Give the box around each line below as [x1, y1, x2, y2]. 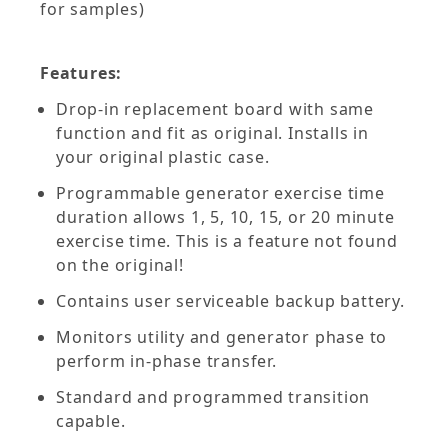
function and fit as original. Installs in [56, 121, 369, 144]
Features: [40, 61, 123, 84]
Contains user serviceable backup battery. [56, 289, 405, 312]
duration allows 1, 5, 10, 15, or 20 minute [56, 205, 395, 228]
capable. [56, 409, 126, 432]
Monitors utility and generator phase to [56, 325, 388, 348]
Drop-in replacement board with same [56, 97, 374, 120]
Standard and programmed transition [56, 385, 371, 408]
